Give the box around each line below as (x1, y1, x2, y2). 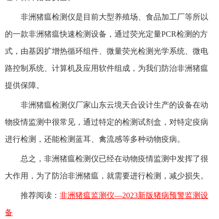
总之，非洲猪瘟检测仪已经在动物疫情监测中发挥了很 (21, 154, 208, 163)
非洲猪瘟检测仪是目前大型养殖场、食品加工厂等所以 (21, 13, 208, 22)
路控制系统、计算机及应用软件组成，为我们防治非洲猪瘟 (5, 64, 208, 73)
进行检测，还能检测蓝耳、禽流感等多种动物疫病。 (5, 135, 185, 144)
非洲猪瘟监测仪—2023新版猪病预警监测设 (60, 191, 208, 200)
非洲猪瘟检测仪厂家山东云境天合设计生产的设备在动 (21, 101, 208, 109)
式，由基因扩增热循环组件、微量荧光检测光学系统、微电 (5, 47, 208, 56)
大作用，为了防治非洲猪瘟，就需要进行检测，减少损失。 (5, 172, 208, 180)
